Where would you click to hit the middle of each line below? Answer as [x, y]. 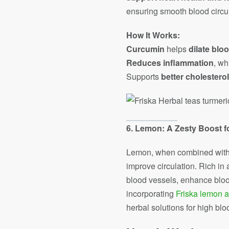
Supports [144, 76]
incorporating [150, 193]
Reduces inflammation [170, 63]
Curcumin [145, 49]
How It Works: [153, 35]
